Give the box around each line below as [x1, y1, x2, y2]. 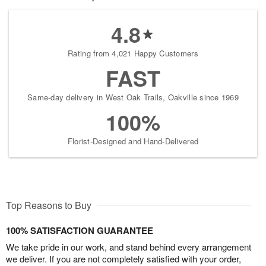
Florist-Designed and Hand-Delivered [67, 135, 199, 147]
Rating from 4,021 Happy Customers [68, 47, 198, 59]
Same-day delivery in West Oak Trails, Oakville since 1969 [27, 91, 239, 103]
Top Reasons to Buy [6, 198, 91, 213]
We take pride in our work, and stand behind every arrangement [6, 240, 251, 254]
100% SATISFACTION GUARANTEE [6, 224, 153, 237]
